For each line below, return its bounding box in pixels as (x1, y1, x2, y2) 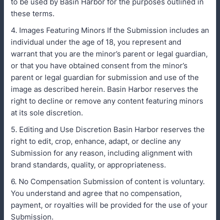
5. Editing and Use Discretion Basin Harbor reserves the (11, 125, 205, 134)
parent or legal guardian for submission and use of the (11, 73, 199, 82)
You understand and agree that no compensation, (11, 189, 182, 198)
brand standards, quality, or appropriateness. (11, 160, 166, 169)
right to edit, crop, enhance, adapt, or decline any (11, 137, 181, 146)
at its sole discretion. (11, 108, 83, 117)
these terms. (11, 9, 55, 18)
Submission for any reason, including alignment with (11, 148, 192, 158)
